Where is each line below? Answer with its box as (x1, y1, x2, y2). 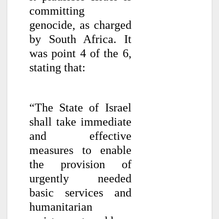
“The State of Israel (29, 101, 131, 114)
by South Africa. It (29, 32, 131, 45)
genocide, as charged (29, 18, 131, 31)
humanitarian (29, 200, 92, 213)
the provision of (29, 157, 131, 171)
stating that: (29, 61, 88, 74)
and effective (29, 129, 131, 142)
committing (29, 4, 85, 17)
